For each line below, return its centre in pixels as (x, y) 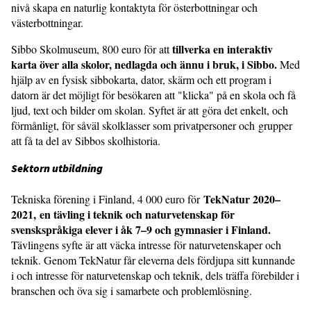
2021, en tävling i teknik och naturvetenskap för (123, 215)
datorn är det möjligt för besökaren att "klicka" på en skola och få (153, 95)
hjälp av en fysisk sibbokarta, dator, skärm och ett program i (141, 80)
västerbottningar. (47, 23)
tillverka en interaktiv (222, 49)
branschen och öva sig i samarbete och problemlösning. (132, 291)
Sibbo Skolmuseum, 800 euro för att (92, 49)
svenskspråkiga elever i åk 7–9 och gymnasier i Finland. (141, 230)
